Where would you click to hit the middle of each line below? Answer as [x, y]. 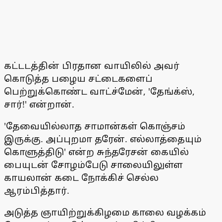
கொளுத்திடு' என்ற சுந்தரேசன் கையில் [96, 152]
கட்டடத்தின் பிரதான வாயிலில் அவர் [92, 66]
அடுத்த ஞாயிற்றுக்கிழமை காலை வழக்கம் [105, 212]
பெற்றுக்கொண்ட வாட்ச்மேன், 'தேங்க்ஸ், [99, 91]
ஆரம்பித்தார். [37, 191]
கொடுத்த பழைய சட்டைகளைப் [78, 79]
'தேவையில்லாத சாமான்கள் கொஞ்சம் [95, 126]
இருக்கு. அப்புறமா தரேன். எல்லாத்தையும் [103, 139]
